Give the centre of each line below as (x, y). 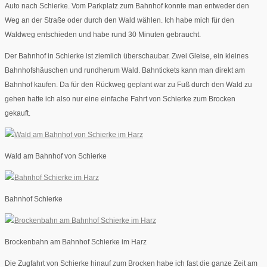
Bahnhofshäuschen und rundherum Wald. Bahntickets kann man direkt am (125, 71)
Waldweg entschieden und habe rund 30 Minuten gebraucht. (103, 35)
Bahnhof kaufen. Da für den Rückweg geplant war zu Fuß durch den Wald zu (128, 85)
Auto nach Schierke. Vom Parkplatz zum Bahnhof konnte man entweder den (127, 6)
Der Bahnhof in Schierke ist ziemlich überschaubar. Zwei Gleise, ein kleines (127, 56)
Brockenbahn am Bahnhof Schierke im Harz (76, 242)
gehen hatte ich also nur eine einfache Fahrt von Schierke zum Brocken (120, 99)
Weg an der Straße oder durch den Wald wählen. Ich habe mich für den (119, 21)
